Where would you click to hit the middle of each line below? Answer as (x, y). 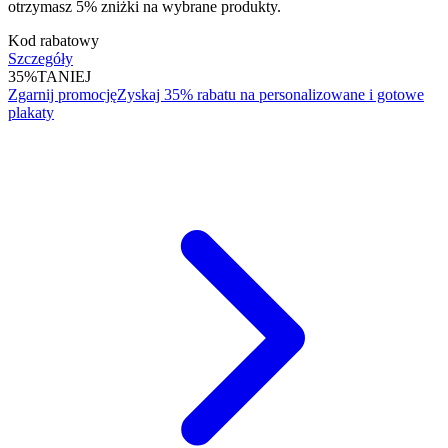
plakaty (31, 112)
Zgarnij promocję (62, 94)
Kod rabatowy (53, 40)
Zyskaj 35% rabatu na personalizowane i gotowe (270, 94)
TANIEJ (64, 76)
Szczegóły (40, 58)
